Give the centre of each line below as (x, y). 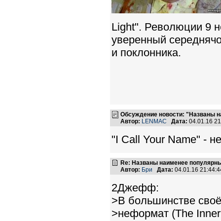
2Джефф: (135, 188)
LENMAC (154, 121)
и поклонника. (146, 53)
